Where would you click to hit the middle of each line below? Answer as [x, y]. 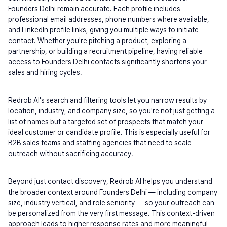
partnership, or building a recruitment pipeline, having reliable [105, 51]
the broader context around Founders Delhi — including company [113, 192]
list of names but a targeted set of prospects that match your [106, 122]
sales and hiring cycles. [45, 72]
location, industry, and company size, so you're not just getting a [111, 111]
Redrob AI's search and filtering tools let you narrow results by [107, 100]
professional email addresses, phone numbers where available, [109, 19]
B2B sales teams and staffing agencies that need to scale [100, 143]
